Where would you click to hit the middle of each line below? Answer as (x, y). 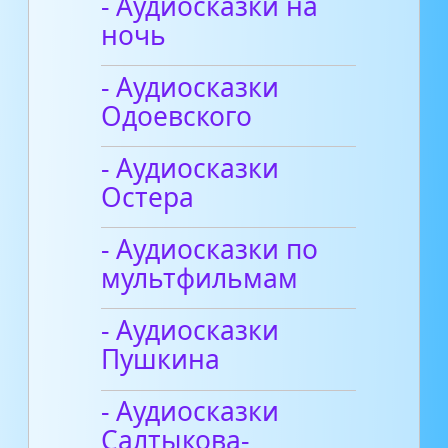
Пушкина (161, 359)
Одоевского (177, 115)
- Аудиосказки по (210, 249)
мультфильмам (200, 278)
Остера (148, 196)
